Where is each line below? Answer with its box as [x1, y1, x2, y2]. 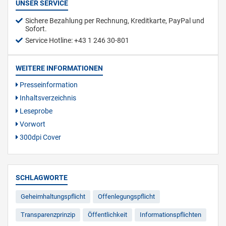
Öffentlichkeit [88, 210, 127, 218]
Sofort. [25, 24, 47, 33]
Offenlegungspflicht [98, 192, 155, 200]
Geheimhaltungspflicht [21, 192, 85, 200]
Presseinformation [18, 80, 78, 89]
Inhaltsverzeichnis [18, 93, 76, 102]
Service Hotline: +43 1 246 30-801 [25, 36, 129, 44]
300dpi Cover [18, 133, 61, 141]
